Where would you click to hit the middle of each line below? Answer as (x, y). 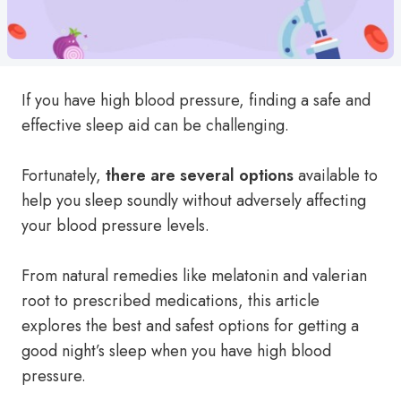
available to (336, 175)
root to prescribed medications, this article (171, 301)
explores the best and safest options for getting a (190, 326)
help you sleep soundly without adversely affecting (194, 200)
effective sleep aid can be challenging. (155, 125)
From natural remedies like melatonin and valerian (194, 276)
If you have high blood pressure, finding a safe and (196, 100)
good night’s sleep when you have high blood (176, 351)
